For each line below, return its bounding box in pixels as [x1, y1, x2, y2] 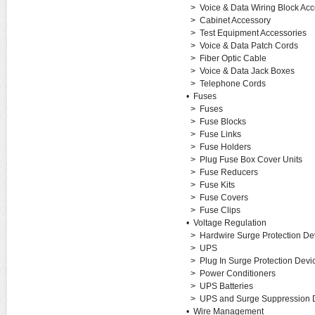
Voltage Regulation [193, 218, 266, 228]
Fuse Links [199, 129, 241, 139]
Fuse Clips [199, 205, 240, 215]
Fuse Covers [199, 193, 248, 202]
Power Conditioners [199, 269, 276, 278]
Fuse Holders [199, 142, 251, 152]
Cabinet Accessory [199, 15, 271, 25]
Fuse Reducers [199, 167, 258, 177]
